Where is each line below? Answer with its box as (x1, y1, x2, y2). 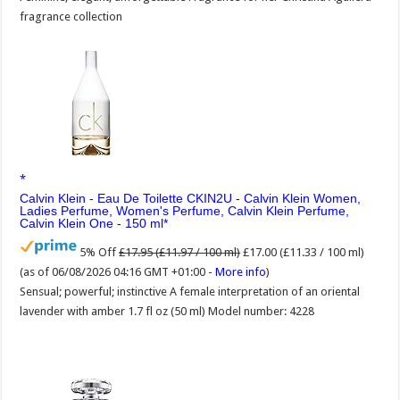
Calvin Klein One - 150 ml (20, 215, 164, 230)
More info (215, 264, 267, 279)
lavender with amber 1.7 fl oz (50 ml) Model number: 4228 (20, 304, 315, 318)
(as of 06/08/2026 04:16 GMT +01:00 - (20, 264, 216, 279)
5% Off (79, 245, 117, 259)
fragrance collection (20, 9, 123, 23)
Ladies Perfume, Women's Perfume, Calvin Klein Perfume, (20, 203, 350, 218)
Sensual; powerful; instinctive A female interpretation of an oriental (20, 284, 361, 298)
